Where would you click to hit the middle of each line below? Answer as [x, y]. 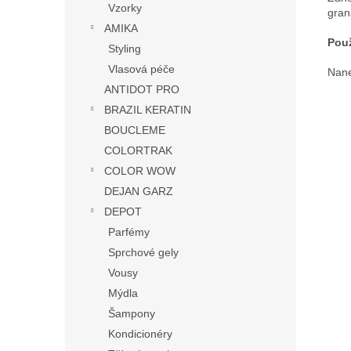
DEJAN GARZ [139, 191]
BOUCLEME [135, 130]
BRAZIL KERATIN [148, 110]
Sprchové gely [143, 252]
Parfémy [129, 232]
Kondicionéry [140, 334]
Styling [125, 49]
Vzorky [125, 8]
